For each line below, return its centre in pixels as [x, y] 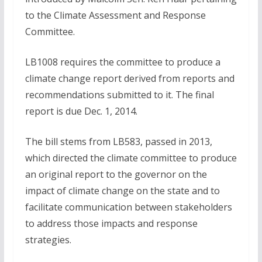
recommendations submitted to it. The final [119, 95]
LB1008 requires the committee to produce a [123, 62]
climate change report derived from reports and [130, 78]
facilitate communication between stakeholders [128, 207]
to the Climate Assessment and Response [115, 15]
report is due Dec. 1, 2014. [81, 111]
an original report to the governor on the [116, 174]
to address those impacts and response [111, 223]
